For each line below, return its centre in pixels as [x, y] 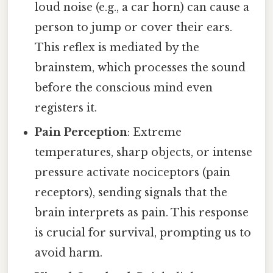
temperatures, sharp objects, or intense [144, 153]
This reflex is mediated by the [117, 48]
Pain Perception [81, 133]
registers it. [66, 108]
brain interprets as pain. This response [142, 213]
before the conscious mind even [124, 88]
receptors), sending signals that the [131, 193]
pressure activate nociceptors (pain [133, 173]
